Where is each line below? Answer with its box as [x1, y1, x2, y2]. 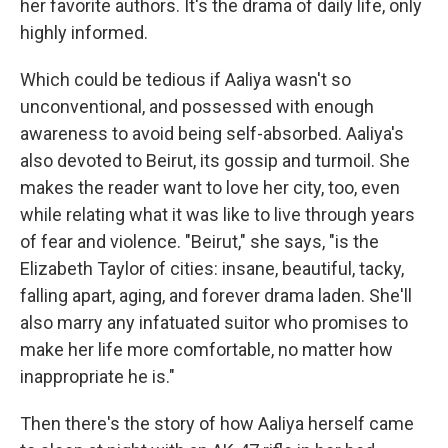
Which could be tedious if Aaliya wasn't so [20, 69, 351, 90]
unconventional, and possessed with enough [20, 96, 374, 117]
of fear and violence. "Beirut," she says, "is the [20, 231, 379, 252]
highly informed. [20, 22, 148, 43]
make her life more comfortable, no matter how [20, 339, 393, 360]
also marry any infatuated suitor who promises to [20, 312, 408, 333]
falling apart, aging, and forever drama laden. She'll [20, 285, 412, 306]
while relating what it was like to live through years [20, 204, 415, 225]
